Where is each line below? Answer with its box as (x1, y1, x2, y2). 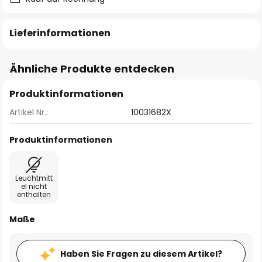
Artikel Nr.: (9, 106, 48, 118)
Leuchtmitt (15, 173, 53, 183)
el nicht (21, 181, 47, 191)
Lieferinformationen (9, 26, 111, 40)
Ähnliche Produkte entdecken (9, 61, 174, 76)
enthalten (17, 189, 51, 199)
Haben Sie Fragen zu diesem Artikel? (60, 248, 222, 260)
